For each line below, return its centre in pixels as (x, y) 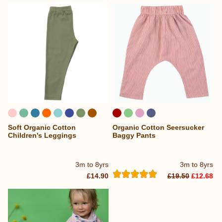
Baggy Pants (134, 136)
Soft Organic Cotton (42, 128)
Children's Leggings (42, 136)
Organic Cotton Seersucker (159, 128)
